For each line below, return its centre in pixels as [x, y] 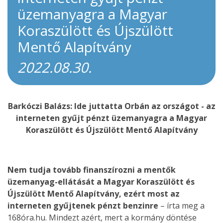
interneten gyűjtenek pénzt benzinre [83, 206]
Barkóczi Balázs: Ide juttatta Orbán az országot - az [111, 106]
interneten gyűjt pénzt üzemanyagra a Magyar [111, 118]
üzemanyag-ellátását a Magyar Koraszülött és [101, 182]
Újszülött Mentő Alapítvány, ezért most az [94, 194]
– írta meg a [181, 206]
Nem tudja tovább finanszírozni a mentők [92, 170]
